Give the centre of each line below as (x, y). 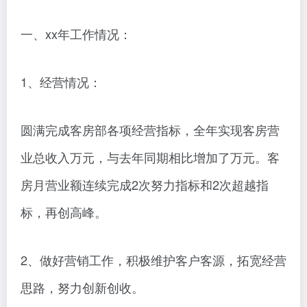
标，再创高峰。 (64, 212)
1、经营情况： (61, 82)
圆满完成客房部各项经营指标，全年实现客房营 (150, 130)
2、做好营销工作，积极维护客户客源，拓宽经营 (153, 260)
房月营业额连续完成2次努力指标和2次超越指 (145, 185)
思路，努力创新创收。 (82, 287)
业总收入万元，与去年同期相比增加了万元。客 (150, 157)
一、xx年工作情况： (76, 34)
